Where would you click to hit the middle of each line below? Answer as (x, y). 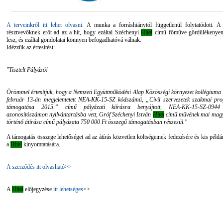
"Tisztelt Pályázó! (27, 70)
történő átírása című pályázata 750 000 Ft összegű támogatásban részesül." (97, 122)
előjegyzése (38, 189)
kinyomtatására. (41, 144)
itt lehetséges (68, 189)
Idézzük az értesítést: (31, 47)
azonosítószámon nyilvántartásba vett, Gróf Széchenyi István (80, 114)
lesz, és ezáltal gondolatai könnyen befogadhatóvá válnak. (74, 40)
